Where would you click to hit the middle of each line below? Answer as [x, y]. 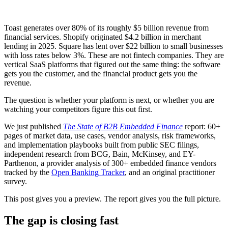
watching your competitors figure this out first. [78, 109]
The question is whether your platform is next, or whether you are [109, 100]
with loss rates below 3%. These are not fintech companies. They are [114, 55]
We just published [34, 126]
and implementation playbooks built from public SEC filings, [102, 145]
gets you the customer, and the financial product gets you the [101, 73]
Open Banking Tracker [88, 172]
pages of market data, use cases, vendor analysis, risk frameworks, [110, 135]
